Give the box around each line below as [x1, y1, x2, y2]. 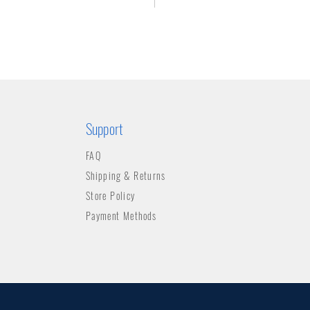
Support [85, 118, 124, 139]
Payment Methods [85, 208, 157, 223]
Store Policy [85, 188, 136, 203]
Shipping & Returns [85, 168, 165, 183]
